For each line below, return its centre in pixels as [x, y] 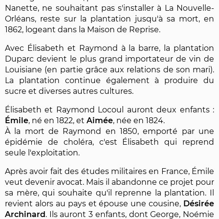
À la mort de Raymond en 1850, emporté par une [109, 131]
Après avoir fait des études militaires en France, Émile [109, 171]
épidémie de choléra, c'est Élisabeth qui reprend [109, 142]
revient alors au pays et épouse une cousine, [94, 203]
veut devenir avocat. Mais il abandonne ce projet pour [109, 182]
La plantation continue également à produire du [109, 80]
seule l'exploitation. [42, 153]
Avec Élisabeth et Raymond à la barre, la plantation [109, 48]
